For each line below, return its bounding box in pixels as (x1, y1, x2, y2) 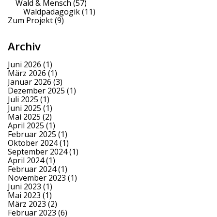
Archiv (8, 38, 41, 54)
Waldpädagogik (23, 6, 80, 17)
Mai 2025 (8, 111, 41, 122)
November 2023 (8, 172, 66, 183)
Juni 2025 (8, 102, 41, 113)
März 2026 (8, 67, 46, 78)
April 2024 (8, 155, 44, 166)
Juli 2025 (8, 93, 38, 105)
